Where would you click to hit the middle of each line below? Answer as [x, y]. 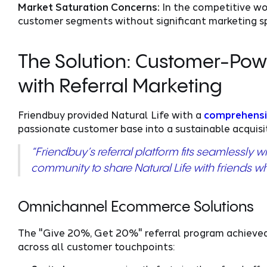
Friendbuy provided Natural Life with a [111, 114]
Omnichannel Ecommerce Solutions [136, 207]
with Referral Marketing [120, 86]
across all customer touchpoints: [96, 246]
